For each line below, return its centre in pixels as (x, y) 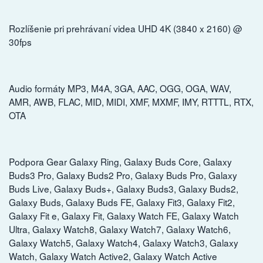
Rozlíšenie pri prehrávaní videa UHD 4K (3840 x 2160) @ (126, 28)
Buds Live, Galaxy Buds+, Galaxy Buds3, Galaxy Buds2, (124, 189)
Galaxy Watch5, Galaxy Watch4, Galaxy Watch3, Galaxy (124, 243)
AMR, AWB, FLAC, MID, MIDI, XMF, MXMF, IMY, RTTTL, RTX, (131, 101)
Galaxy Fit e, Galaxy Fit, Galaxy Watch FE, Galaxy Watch (124, 216)
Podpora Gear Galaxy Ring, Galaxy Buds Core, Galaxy (120, 162)
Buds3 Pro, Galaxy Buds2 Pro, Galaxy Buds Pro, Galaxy (123, 175)
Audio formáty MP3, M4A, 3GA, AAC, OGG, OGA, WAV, (120, 88)
